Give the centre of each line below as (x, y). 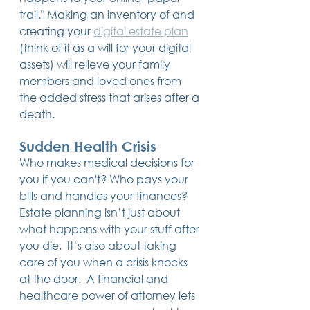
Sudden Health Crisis (88, 146)
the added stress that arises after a (111, 97)
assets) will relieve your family (96, 64)
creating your (56, 30)
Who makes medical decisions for (108, 162)
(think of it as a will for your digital (107, 47)
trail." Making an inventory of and (108, 14)
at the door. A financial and (95, 278)
